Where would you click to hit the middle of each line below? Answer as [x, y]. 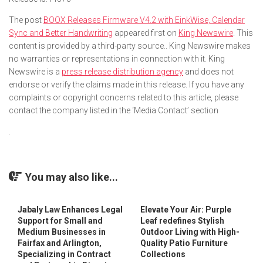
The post [26, 20]
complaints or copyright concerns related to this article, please [124, 97]
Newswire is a [35, 71]
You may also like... [72, 177]
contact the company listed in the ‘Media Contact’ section [114, 110]
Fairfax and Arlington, [60, 243]
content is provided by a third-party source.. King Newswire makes [130, 45]
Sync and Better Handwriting [61, 33]
